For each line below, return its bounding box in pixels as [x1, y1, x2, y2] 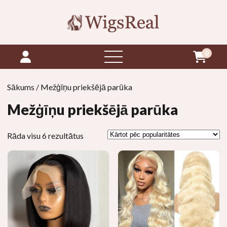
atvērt [113, 51, 138, 61]
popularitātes [83, 155, 130, 164]
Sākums [7, 82, 34, 92]
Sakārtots [83, 130, 118, 140]
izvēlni [113, 63, 137, 73]
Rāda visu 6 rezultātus [7, 131, 84, 140]
